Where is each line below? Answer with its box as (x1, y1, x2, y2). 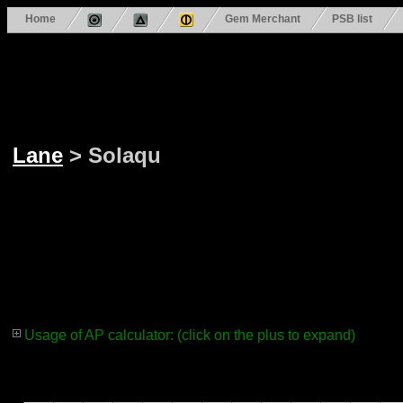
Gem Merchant (225, 13, 300, 24)
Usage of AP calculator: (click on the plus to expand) (24, 327, 355, 343)
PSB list (332, 13, 372, 24)
